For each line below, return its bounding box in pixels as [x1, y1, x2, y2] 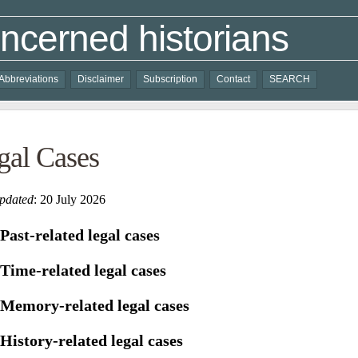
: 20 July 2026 [34, 193, 105, 206]
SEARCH [269, 74, 310, 85]
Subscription [143, 74, 197, 85]
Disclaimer [78, 74, 124, 85]
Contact [217, 74, 250, 85]
